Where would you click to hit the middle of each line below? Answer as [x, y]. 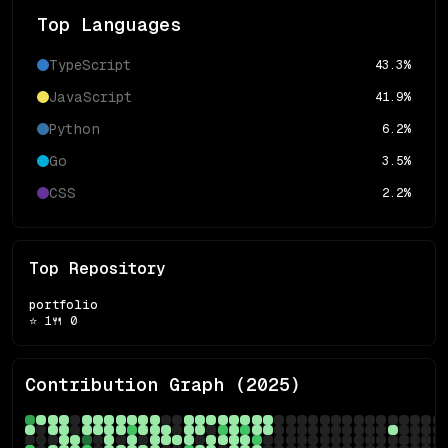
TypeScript [90, 65]
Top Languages [109, 24]
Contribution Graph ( [135, 384]
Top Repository [97, 268]
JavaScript [90, 97]
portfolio [63, 305]
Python [74, 129]
